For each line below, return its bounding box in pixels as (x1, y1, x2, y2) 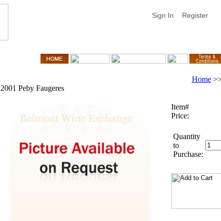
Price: (171, 111, 189, 120)
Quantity (173, 132, 200, 141)
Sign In (151, 11, 174, 19)
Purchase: (173, 150, 203, 158)
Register (182, 11, 208, 19)
